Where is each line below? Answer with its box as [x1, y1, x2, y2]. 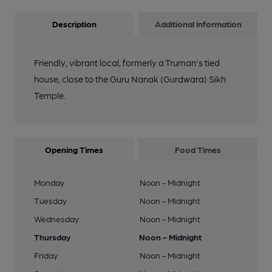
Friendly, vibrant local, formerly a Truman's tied [34, 57, 220, 68]
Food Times [175, 144, 221, 154]
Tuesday [34, 195, 67, 205]
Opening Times [45, 144, 103, 154]
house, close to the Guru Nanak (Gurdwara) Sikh [34, 73, 226, 84]
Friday [34, 250, 58, 260]
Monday [34, 177, 64, 187]
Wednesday [34, 214, 79, 223]
